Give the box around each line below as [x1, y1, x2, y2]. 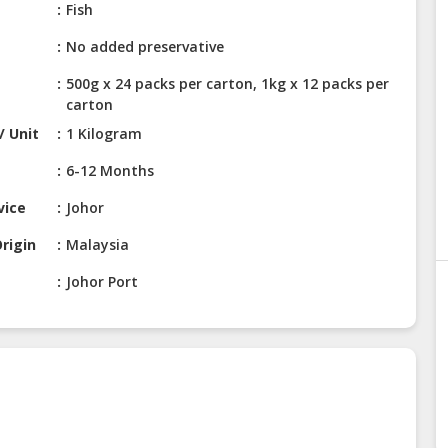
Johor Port [66, 272, 139, 292]
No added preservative [66, 37, 225, 57]
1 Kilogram [66, 124, 143, 144]
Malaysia [66, 235, 130, 255]
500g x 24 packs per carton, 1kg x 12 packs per [66, 74, 390, 94]
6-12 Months [66, 161, 155, 181]
